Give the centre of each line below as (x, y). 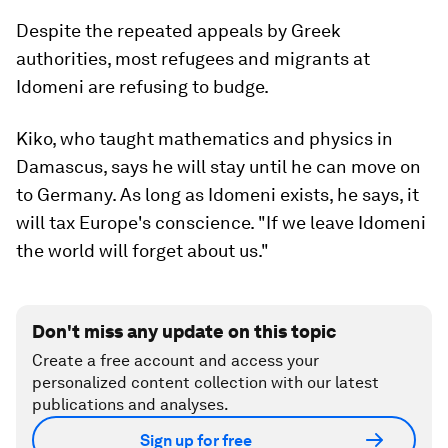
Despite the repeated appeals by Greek (178, 30)
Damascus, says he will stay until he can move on (218, 166)
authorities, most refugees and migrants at (193, 58)
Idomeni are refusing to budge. (142, 86)
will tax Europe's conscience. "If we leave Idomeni (221, 222)
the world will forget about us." (142, 250)
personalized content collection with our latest (205, 382)
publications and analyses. (130, 404)
